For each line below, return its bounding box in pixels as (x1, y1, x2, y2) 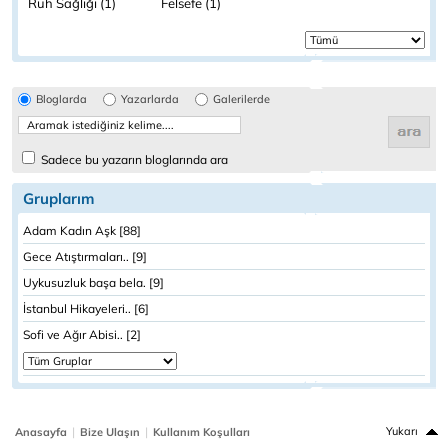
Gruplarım (23, 189, 94, 208)
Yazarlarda (121, 92, 179, 106)
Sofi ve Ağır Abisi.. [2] (23, 327, 141, 342)
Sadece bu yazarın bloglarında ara (38, 152, 228, 167)
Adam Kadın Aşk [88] (23, 223, 141, 238)
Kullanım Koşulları (153, 425, 250, 439)
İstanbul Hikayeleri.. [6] (23, 301, 149, 316)
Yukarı (386, 424, 418, 438)
